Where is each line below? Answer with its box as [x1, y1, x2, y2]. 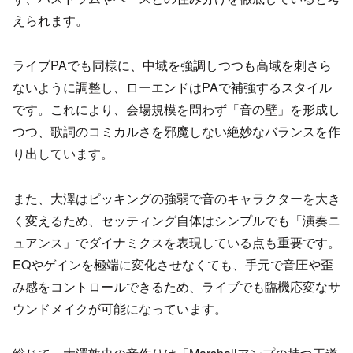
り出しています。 [13, 144, 113, 163]
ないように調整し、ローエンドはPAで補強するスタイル [13, 78, 332, 97]
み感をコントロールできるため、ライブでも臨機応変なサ [13, 277, 340, 295]
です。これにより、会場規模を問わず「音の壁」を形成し [13, 100, 340, 119]
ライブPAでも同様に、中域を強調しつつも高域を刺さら [13, 56, 332, 75]
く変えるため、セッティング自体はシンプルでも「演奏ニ [13, 211, 340, 229]
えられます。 [13, 11, 88, 30]
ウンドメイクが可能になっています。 [13, 299, 227, 318]
